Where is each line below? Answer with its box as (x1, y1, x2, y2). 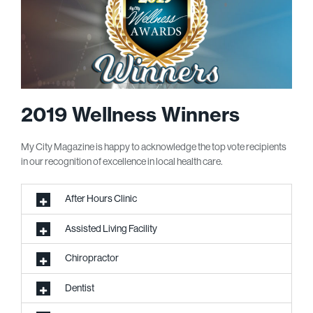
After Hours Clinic (65, 193, 137, 205)
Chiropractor (65, 252, 119, 264)
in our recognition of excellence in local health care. (21, 156, 223, 168)
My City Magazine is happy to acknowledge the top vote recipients (21, 141, 286, 153)
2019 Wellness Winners (21, 102, 240, 127)
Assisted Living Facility (65, 222, 157, 234)
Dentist (65, 282, 94, 293)
